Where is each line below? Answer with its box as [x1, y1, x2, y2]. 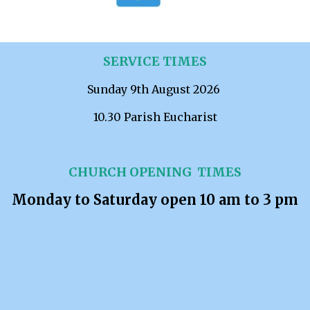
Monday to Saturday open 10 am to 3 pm [12, 191, 298, 208]
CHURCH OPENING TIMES [69, 164, 241, 180]
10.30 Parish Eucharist [93, 110, 217, 124]
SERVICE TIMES [103, 53, 207, 69]
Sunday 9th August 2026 [87, 82, 223, 96]
